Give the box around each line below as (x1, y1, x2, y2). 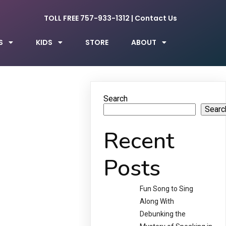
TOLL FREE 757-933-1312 (44, 13, 130, 24)
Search (103, 94, 128, 104)
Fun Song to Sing (140, 185, 194, 193)
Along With (140, 197, 175, 206)
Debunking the (140, 210, 186, 218)
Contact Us (135, 13, 178, 24)
